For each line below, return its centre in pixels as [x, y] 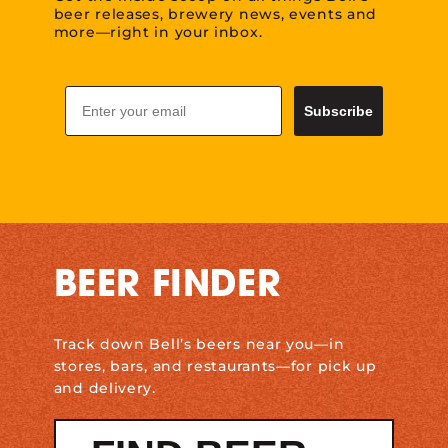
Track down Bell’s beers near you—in [199, 343]
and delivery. [104, 387]
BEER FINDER [167, 286]
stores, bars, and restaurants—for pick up [215, 365]
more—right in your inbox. [158, 31]
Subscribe [339, 110]
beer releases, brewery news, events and [215, 13]
